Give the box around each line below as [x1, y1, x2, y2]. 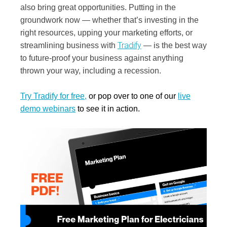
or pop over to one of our [87, 92, 176, 101]
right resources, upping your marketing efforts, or [20, 28, 193, 37]
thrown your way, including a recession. [20, 66, 163, 75]
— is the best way [141, 41, 207, 50]
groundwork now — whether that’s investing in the [20, 15, 199, 24]
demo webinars [20, 104, 75, 113]
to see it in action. [78, 104, 140, 113]
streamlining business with [20, 41, 118, 50]
